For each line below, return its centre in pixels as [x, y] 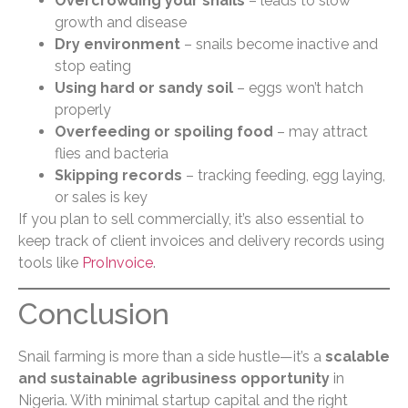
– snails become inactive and [279, 45]
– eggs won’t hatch [298, 88]
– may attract [321, 132]
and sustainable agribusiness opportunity [174, 378]
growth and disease [121, 23]
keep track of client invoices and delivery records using [201, 241]
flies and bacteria [112, 154]
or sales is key [101, 198]
